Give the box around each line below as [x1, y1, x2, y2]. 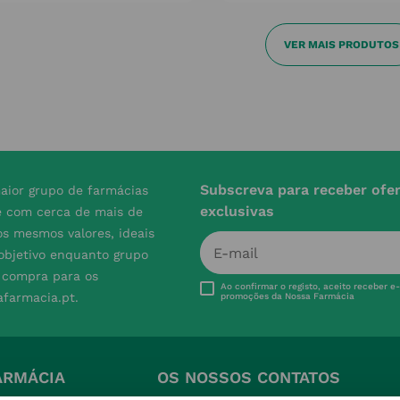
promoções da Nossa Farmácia [220, 291, 354, 301]
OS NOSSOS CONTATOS [156, 368, 340, 387]
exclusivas [200, 203, 274, 220]
